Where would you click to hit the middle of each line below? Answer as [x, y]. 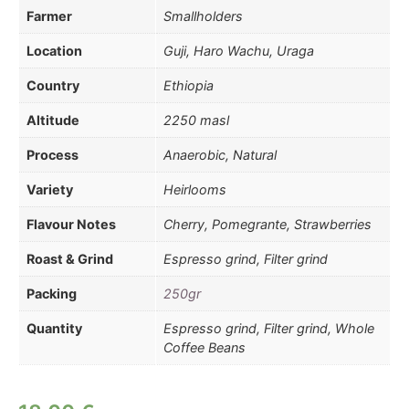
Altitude [53, 121]
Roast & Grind [70, 259]
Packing [52, 294]
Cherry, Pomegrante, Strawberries [267, 225]
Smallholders [203, 16]
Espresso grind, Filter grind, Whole [269, 329]
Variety [50, 190]
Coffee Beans [204, 348]
